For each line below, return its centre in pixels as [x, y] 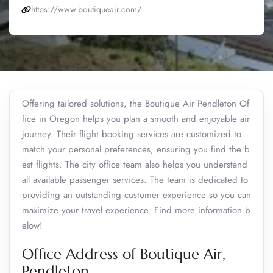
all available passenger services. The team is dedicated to [135, 180]
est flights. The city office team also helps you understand [135, 165]
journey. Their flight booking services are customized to [132, 134]
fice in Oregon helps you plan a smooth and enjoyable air [136, 119]
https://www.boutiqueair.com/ [86, 9]
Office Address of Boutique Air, [124, 254]
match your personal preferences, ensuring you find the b [136, 149]
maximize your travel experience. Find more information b [136, 210]
